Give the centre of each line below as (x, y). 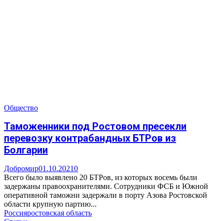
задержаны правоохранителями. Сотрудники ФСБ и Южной (106, 186)
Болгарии (26, 150)
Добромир (21, 168)
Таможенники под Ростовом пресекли (95, 127)
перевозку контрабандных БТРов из (90, 138)
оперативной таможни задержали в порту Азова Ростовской (106, 195)
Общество (21, 108)
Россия (16, 213)
